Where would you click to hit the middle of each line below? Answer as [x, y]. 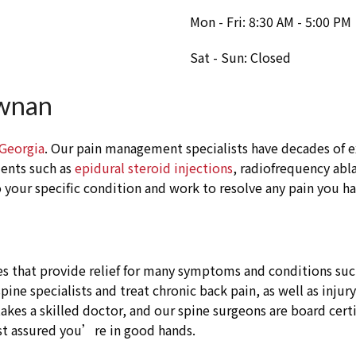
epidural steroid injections [154, 168]
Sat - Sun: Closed [240, 58]
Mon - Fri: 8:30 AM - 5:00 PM [271, 22]
